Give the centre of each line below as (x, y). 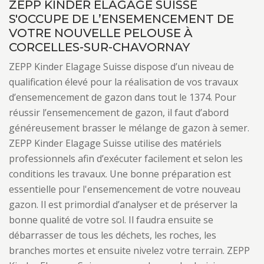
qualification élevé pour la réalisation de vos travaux (123, 82)
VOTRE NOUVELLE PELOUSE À (101, 33)
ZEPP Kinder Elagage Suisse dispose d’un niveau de (121, 67)
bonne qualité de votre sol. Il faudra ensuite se (111, 220)
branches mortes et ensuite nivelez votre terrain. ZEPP (129, 250)
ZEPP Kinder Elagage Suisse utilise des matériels (115, 143)
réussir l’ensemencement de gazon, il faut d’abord (119, 113)
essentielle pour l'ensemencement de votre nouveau (125, 189)
